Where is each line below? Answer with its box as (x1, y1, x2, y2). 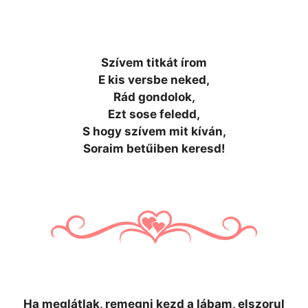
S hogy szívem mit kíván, (82, 124, 226, 138)
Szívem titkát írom (101, 56, 207, 69)
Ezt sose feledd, (108, 107, 200, 121)
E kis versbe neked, (98, 73, 210, 87)
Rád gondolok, (113, 90, 195, 104)
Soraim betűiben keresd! (82, 142, 225, 155)
